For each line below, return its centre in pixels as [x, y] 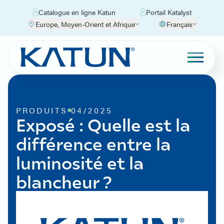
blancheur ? [64, 181]
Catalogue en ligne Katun [77, 12]
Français [179, 24]
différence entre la [93, 143]
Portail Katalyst [169, 12]
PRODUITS [42, 110]
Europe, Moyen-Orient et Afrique [85, 24]
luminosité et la [80, 162]
